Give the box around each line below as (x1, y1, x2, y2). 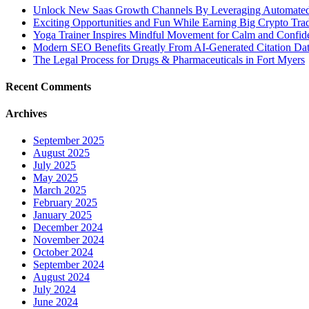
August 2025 (33, 147, 90, 159)
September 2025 (33, 134, 104, 147)
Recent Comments (6, 80, 91, 92)
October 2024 (33, 246, 93, 259)
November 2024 (33, 234, 104, 246)
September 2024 (33, 259, 104, 271)
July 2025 (33, 159, 76, 172)
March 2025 (33, 184, 86, 197)
